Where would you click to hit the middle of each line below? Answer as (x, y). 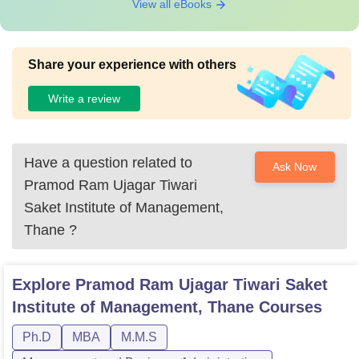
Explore (44, 284)
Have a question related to (108, 163)
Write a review (84, 98)
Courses (288, 307)
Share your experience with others (132, 65)
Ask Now (295, 167)
